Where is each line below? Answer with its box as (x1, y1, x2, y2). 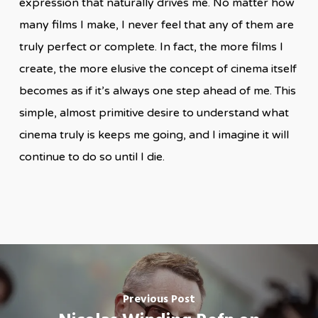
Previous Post (122, 290, 195, 309)
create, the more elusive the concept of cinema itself (18, 61, 297, 76)
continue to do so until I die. (18, 149, 168, 164)
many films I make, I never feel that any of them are (18, 17, 294, 32)
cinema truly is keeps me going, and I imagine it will (18, 127, 289, 142)
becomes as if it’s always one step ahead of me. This (18, 83, 296, 98)
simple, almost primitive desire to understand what (18, 105, 289, 120)
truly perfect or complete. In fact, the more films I (18, 39, 283, 54)
